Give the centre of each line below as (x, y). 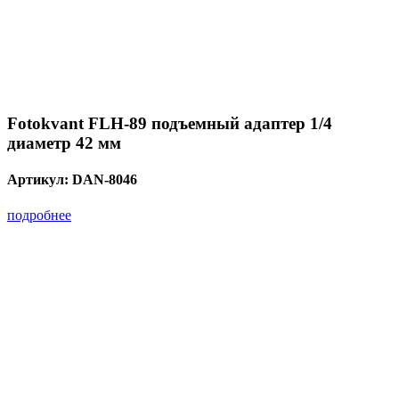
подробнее (39, 215)
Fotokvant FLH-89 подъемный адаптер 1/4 (170, 124)
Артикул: (40, 180)
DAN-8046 (105, 180)
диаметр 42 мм (64, 143)
